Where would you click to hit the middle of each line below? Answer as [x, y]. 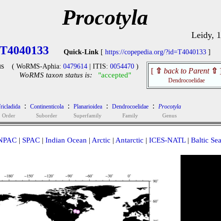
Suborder [47, 115]
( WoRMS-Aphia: [37, 66]
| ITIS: [99, 66]
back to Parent [186, 71]
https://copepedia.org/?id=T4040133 [156, 52]
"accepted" [115, 75]
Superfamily [88, 115]
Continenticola [47, 107]
